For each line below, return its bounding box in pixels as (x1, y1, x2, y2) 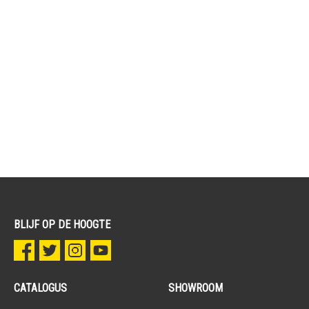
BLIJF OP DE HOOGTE (14, 218, 110, 231)
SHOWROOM (168, 281, 223, 295)
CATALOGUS (14, 281, 67, 295)
